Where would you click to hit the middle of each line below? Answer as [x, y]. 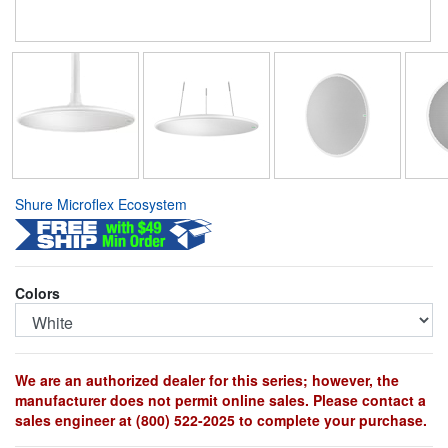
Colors [37, 292]
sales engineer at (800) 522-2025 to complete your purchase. [221, 419]
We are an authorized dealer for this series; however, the [207, 379]
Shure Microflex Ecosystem [101, 203]
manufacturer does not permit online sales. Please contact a [220, 399]
